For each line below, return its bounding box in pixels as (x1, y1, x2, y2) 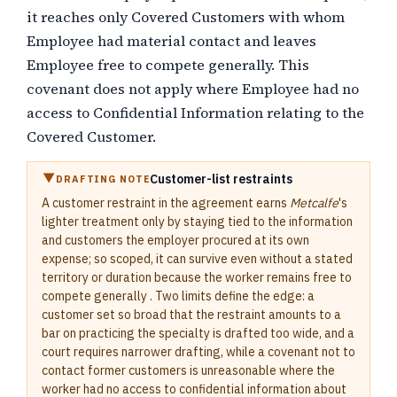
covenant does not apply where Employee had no (27, 79, 359, 98)
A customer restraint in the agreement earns (42, 195, 290, 211)
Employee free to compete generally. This (27, 55, 309, 74)
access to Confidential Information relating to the (27, 103, 364, 122)
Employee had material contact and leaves (27, 31, 316, 51)
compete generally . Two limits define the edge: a (42, 288, 315, 304)
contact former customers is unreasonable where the (42, 362, 335, 378)
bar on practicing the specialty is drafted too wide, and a (42, 325, 354, 341)
